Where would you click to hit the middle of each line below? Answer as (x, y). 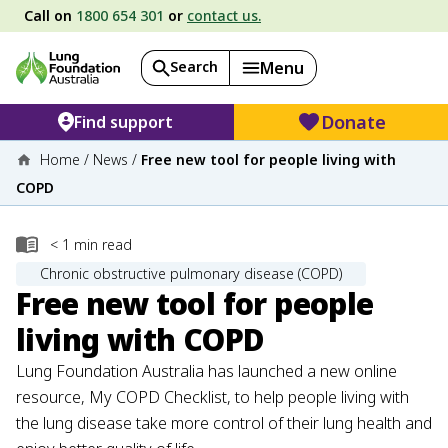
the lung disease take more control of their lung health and (224, 423)
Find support (124, 122)
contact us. (224, 15)
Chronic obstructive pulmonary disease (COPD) (191, 273)
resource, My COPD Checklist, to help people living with (212, 397)
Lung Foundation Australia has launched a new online (206, 371)
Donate (354, 122)
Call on (50, 15)
